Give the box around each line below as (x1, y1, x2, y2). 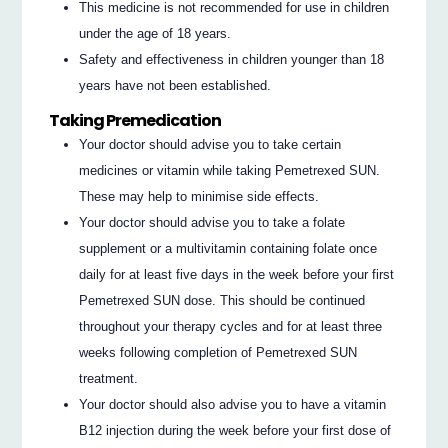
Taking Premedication (49, 108, 222, 132)
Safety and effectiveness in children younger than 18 (79, 51, 385, 67)
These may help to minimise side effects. (79, 189, 320, 205)
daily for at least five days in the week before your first (79, 267, 395, 283)
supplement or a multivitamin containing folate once (79, 241, 378, 257)
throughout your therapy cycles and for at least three (79, 319, 383, 335)
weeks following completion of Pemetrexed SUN (79, 345, 358, 361)
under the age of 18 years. (79, 25, 232, 41)
